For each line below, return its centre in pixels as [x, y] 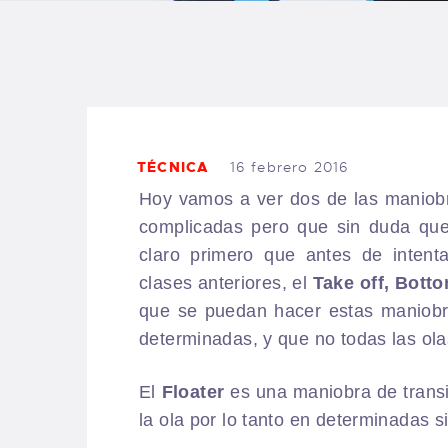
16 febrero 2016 [289, 167]
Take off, [351, 283]
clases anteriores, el [226, 283]
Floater [193, 392]
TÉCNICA [173, 167]
